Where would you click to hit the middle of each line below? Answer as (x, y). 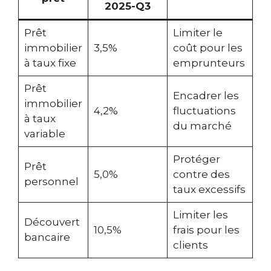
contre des (201, 174)
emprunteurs (209, 63)
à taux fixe (50, 63)
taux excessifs (209, 189)
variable (44, 133)
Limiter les (200, 214)
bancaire (47, 237)
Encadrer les (206, 95)
